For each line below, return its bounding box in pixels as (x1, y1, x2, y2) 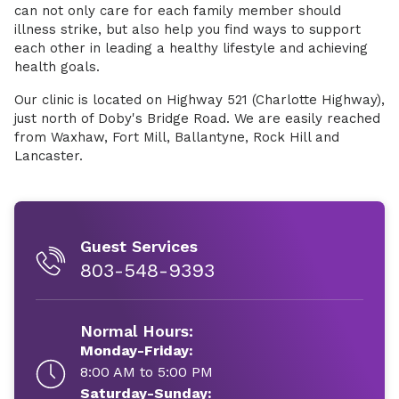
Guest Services (80, 237, 198, 256)
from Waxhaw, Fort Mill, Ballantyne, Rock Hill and (14, 129, 339, 145)
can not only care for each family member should (14, 3, 341, 19)
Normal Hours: (80, 322, 193, 340)
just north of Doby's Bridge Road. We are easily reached (14, 110, 380, 126)
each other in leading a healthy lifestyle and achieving (14, 40, 368, 56)
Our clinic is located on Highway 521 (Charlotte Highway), (14, 92, 385, 108)
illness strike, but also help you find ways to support (14, 21, 361, 37)
